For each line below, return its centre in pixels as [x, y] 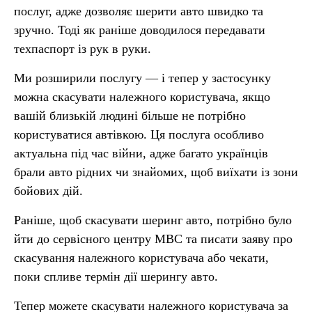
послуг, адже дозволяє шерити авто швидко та [139, 11]
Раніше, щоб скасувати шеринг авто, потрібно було [153, 220]
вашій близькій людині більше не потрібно [130, 116]
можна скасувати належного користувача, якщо [142, 97]
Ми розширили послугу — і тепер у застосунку [142, 78]
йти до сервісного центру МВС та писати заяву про [153, 239]
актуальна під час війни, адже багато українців [141, 153]
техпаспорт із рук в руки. [83, 49]
